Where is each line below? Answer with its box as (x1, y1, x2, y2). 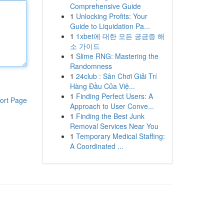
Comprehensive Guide (69, 1, 141, 11)
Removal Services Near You (69, 121, 158, 131)
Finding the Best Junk (75, 111, 144, 121)
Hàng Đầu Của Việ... (69, 81, 135, 91)
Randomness (69, 61, 112, 71)
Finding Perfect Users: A (75, 91, 153, 101)
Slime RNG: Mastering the (75, 51, 158, 61)
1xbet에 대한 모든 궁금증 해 (75, 31, 164, 41)
